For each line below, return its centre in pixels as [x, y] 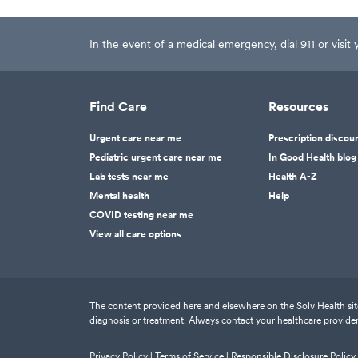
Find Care [118, 107]
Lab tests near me [129, 177]
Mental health [119, 196]
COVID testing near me [141, 215]
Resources [298, 107]
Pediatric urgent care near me [156, 157]
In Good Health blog [312, 157]
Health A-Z [293, 177]
